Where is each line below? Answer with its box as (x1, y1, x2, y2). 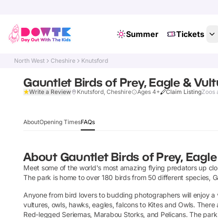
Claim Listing (166, 88, 201, 95)
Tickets (176, 29, 204, 39)
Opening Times (39, 118, 81, 126)
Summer (126, 29, 159, 39)
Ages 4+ (137, 88, 160, 95)
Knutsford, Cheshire (77, 88, 131, 95)
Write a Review (29, 88, 71, 95)
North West (14, 57, 45, 64)
